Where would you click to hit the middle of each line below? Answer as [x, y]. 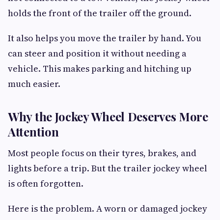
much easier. [34, 83]
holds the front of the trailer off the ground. [100, 13]
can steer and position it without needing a [97, 53]
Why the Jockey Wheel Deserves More [108, 116]
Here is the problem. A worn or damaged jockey [108, 208]
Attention [33, 131]
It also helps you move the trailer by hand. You [105, 38]
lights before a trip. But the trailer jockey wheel [108, 168]
